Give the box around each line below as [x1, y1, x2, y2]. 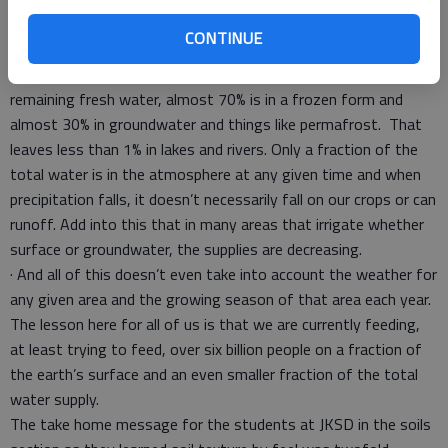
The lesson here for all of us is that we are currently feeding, [10, 312, 420, 336]
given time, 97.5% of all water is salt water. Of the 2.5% [10, 62, 386, 86]
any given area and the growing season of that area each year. [10, 287, 431, 311]
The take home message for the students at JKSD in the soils [10, 412, 431, 436]
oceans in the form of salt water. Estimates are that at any [10, 37, 415, 61]
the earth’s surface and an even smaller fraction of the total [10, 362, 418, 386]
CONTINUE [185, 26, 263, 50]
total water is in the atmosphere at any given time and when [10, 162, 421, 186]
